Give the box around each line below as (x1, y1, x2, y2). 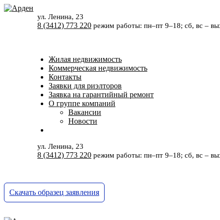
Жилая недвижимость (49, 55, 122, 63)
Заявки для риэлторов (49, 82, 122, 90)
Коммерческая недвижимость (49, 64, 147, 72)
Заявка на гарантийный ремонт (49, 90, 154, 99)
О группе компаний (49, 99, 115, 108)
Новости (68, 117, 97, 125)
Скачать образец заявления (9, 188, 99, 196)
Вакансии (68, 108, 101, 116)
